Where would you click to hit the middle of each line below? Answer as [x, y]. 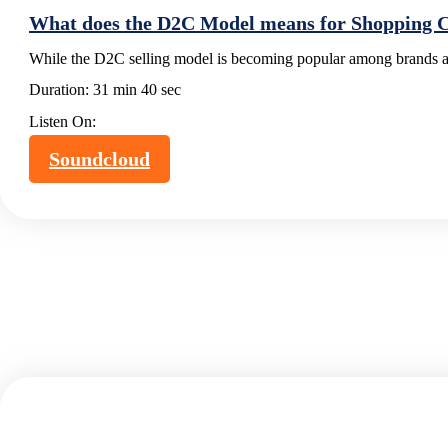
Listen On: [62, 121]
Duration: [61, 89]
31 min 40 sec [137, 89]
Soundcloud [99, 158]
